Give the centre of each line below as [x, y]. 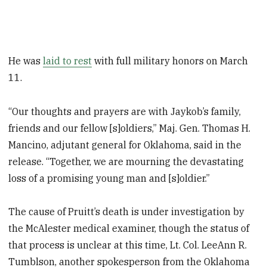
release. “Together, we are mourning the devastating [126, 161]
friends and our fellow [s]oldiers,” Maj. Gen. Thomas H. [130, 128]
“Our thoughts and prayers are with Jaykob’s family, [125, 111]
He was [26, 60]
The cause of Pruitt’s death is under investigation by [127, 212]
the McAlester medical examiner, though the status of [129, 229]
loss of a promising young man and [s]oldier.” [109, 178]
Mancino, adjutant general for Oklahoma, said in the [125, 145]
